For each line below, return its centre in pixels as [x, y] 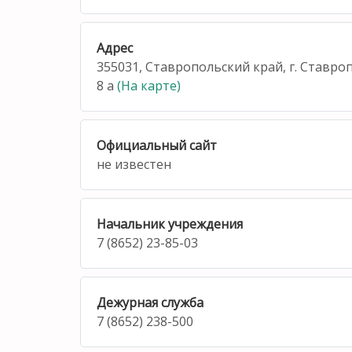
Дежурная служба [150, 302]
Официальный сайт [157, 145]
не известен [134, 164]
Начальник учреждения [170, 224]
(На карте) [149, 85]
